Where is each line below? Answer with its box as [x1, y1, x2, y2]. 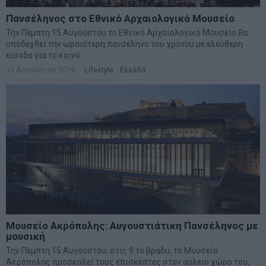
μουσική [6, 230, 45, 243]
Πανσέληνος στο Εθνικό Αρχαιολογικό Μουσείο [6, 12, 235, 25]
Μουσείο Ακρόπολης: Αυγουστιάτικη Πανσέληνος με [6, 220, 258, 232]
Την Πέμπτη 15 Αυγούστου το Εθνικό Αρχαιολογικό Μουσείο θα [6, 28, 248, 38]
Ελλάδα [120, 65, 145, 75]
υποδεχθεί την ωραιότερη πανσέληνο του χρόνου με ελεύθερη [6, 39, 243, 49]
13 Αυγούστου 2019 [6, 65, 75, 75]
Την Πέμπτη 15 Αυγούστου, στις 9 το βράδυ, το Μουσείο [6, 246, 218, 256]
